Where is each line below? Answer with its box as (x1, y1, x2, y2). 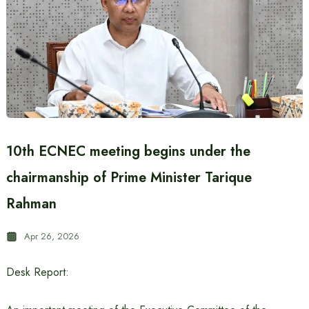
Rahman (6, 194, 57, 214)
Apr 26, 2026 (23, 230, 79, 243)
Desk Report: (6, 264, 69, 280)
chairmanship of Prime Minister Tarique (6, 168, 252, 188)
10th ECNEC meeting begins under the (6, 141, 250, 161)
